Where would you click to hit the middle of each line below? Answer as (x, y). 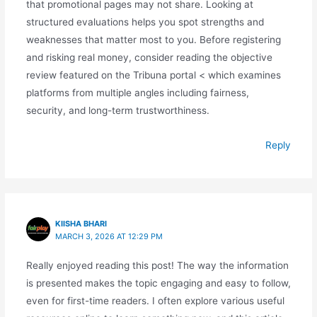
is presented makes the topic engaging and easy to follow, (158, 283)
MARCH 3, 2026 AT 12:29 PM (109, 236)
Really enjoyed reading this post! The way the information (157, 265)
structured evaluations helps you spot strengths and (145, 22)
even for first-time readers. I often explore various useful (155, 300)
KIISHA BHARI (81, 223)
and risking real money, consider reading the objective (149, 58)
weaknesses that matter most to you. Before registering (153, 40)
